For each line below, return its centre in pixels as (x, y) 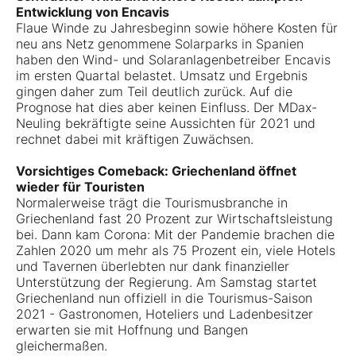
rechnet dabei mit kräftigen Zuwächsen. (135, 139)
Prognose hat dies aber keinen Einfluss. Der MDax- (166, 108)
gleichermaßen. (62, 346)
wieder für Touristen (80, 187)
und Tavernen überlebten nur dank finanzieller (153, 267)
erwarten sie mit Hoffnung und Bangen (132, 330)
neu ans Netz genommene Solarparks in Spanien (160, 44)
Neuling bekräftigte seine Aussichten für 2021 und (166, 124)
